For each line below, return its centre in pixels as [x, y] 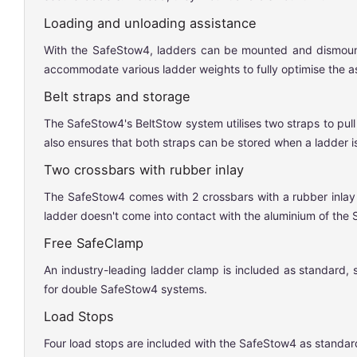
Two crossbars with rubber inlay [144, 169]
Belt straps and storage [117, 96]
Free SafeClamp [94, 243]
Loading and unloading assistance [150, 23]
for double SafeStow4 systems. [126, 288]
